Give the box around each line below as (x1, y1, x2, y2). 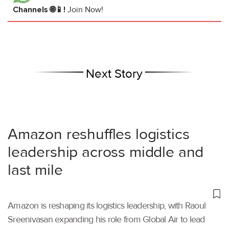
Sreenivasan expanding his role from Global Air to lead (8, 214, 205, 225)
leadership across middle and (8, 143, 204, 162)
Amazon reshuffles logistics (8, 125, 190, 144)
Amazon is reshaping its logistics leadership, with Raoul (8, 200, 205, 212)
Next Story (86, 66, 143, 82)
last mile (8, 161, 63, 180)
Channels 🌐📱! (13, 5, 67, 15)
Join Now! (67, 5, 103, 15)
